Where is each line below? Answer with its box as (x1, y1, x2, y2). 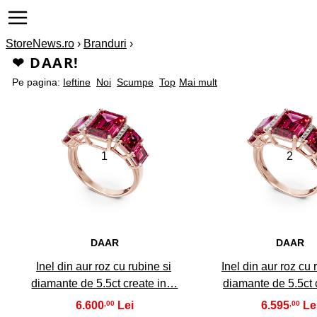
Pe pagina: (12, 76, 63, 88)
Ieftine (63, 76, 91, 88)
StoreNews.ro (6, 38, 74, 50)
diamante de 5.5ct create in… (31, 277, 178, 289)
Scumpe (117, 76, 154, 88)
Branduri (83, 38, 127, 50)
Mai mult (179, 76, 217, 88)
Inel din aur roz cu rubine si (35, 260, 171, 272)
